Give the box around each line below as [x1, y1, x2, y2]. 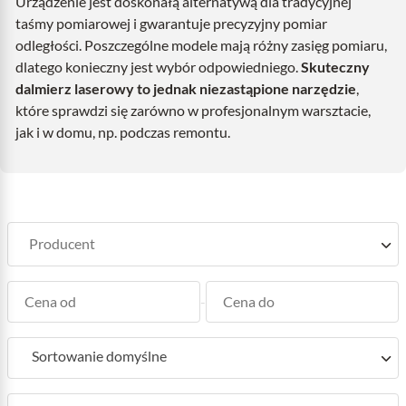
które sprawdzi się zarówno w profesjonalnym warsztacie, [15, 101, 371, 119]
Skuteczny [301, 58, 370, 75]
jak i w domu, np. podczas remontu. [15, 123, 230, 140]
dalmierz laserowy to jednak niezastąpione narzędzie [15, 80, 356, 97]
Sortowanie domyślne [32, 347, 167, 364]
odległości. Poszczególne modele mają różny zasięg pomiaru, [15, 36, 387, 53]
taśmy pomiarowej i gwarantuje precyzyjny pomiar [15, 14, 327, 32]
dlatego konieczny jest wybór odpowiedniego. [15, 58, 301, 75]
